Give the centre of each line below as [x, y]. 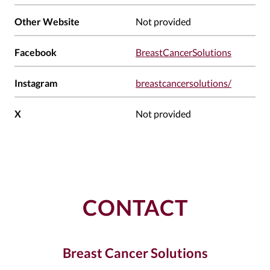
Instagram [36, 83]
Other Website [47, 22]
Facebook [36, 52]
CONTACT [135, 208]
